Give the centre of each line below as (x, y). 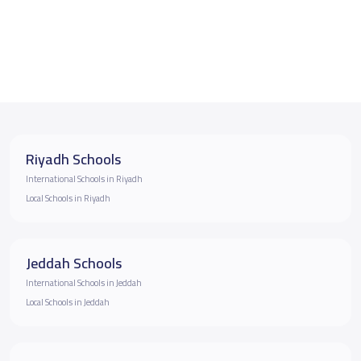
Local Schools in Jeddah (68, 302)
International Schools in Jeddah (84, 282)
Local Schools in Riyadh (68, 198)
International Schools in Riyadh (84, 178)
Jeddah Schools (74, 263)
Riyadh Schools (73, 159)
